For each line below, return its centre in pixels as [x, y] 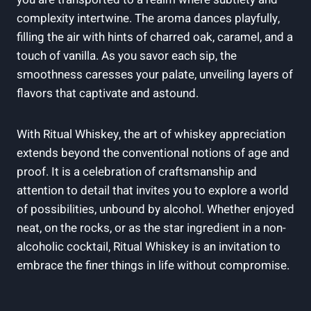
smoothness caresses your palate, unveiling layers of [155, 74]
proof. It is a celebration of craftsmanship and [137, 171]
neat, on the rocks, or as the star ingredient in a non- [151, 228]
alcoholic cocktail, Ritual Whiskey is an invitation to [149, 246]
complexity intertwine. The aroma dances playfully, [148, 18]
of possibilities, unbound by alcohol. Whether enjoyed [155, 209]
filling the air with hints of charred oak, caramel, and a [155, 37]
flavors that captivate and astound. [108, 93]
